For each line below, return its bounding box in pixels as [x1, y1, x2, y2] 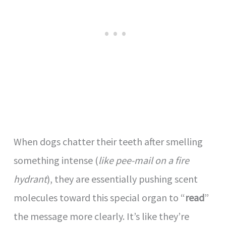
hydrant [14, 173, 47, 186]
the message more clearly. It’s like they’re [14, 210, 190, 223]
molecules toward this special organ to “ [14, 191, 186, 204]
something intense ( [14, 154, 99, 167]
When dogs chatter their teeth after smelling [14, 135, 203, 148]
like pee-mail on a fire [98, 154, 190, 167]
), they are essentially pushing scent [47, 173, 198, 186]
